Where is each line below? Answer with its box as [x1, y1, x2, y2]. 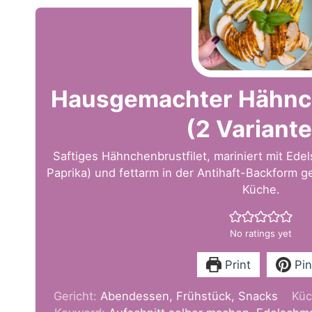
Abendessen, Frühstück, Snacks [100, 288, 278, 303]
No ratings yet [230, 227, 292, 239]
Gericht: [53, 288, 100, 303]
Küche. [242, 182, 280, 196]
